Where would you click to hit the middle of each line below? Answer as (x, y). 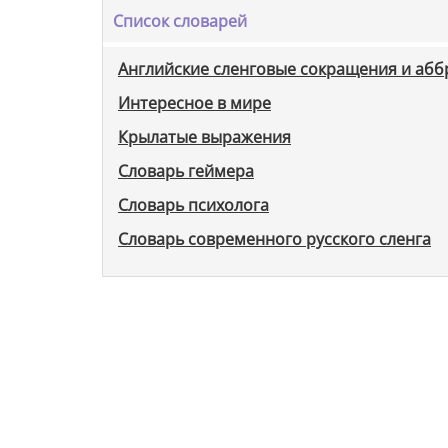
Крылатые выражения (204, 136)
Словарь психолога (193, 204)
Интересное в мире (194, 102)
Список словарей (180, 20)
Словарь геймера (186, 170)
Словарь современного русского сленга (274, 238)
